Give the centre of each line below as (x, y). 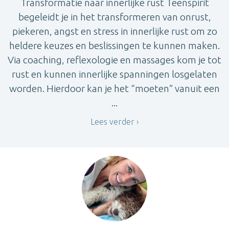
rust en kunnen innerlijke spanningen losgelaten (114, 74)
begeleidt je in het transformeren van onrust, (114, 17)
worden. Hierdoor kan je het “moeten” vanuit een (114, 89)
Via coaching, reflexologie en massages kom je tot (114, 60)
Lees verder (112, 122)
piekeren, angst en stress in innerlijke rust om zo (114, 31)
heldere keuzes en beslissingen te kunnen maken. (114, 46)
